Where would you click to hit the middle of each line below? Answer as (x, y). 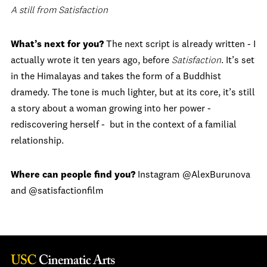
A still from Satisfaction (59, 11)
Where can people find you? (73, 175)
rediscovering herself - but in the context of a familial (124, 125)
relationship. (37, 141)
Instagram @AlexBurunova (193, 175)
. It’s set (238, 61)
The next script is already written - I (181, 45)
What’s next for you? (58, 45)
